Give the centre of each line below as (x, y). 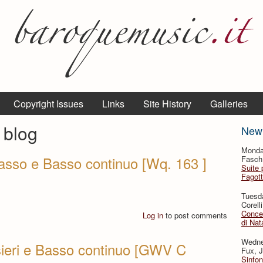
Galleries (229, 104)
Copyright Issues (48, 104)
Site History (167, 104)
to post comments (195, 215)
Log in (153, 215)
